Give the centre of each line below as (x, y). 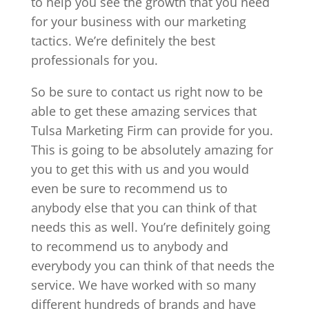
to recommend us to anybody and (129, 246)
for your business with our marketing (138, 21)
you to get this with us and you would (140, 169)
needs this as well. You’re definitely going (150, 227)
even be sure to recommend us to (129, 188)
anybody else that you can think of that (143, 207)
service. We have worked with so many (143, 285)
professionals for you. (94, 60)
